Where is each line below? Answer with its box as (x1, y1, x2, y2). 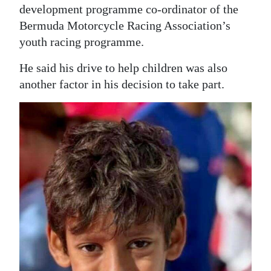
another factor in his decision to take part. (19, 77, 224, 91)
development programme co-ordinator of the (19, 2, 238, 16)
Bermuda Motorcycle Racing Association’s (19, 19, 230, 33)
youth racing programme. (19, 35, 144, 49)
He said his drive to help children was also (19, 61, 227, 75)
